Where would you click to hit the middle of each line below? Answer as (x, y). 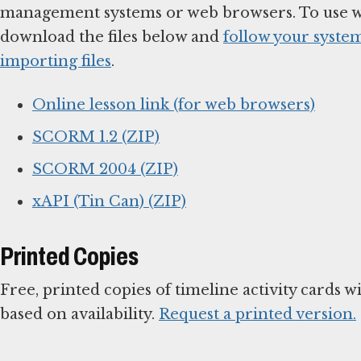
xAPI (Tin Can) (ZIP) (109, 201)
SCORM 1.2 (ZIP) (96, 137)
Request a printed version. (257, 315)
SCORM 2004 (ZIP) (105, 169)
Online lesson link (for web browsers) (174, 104)
